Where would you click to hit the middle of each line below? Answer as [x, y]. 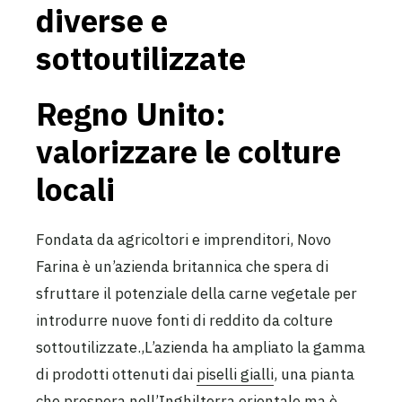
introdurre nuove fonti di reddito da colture [184, 320]
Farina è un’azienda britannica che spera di [182, 266]
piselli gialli [235, 374]
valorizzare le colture [188, 151]
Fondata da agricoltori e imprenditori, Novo [184, 239]
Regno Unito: [131, 114]
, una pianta [314, 374]
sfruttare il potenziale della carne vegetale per [197, 293]
